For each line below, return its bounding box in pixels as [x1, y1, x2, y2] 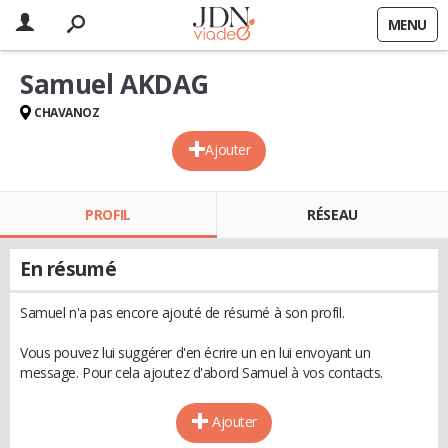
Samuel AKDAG [20, 66, 209, 102]
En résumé [20, 256, 117, 282]
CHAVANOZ [34, 104, 100, 121]
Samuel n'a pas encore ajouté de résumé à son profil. [20, 303, 345, 322]
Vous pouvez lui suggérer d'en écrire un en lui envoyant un [20, 343, 371, 362]
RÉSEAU [307, 205, 358, 224]
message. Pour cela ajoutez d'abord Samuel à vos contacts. [20, 363, 384, 382]
